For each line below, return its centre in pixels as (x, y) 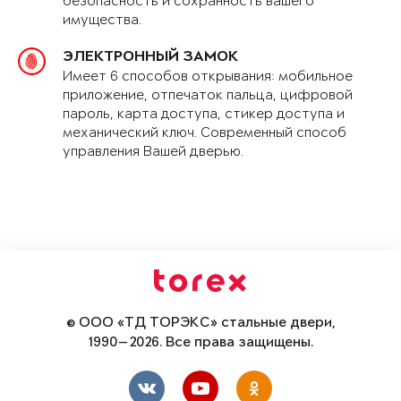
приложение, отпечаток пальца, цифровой (208, 96)
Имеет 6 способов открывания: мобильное (208, 77)
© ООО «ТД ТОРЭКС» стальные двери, (200, 324)
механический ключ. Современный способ (205, 133)
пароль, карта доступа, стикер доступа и (204, 115)
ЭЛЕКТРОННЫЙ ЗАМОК (150, 58)
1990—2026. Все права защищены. (200, 343)
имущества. (102, 21)
